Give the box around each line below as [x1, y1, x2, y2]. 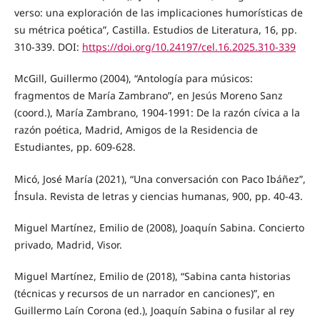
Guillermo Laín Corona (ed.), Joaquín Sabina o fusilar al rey [14, 303, 294, 317]
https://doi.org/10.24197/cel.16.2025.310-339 [81, 40, 296, 54]
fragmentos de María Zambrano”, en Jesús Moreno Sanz [14, 89, 283, 103]
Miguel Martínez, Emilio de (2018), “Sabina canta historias [14, 269, 291, 283]
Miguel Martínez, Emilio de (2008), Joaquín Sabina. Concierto [14, 220, 304, 234]
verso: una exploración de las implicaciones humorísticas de [14, 6, 303, 20]
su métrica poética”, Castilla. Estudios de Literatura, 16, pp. [14, 23, 297, 37]
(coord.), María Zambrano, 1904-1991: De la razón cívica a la [14, 106, 300, 120]
